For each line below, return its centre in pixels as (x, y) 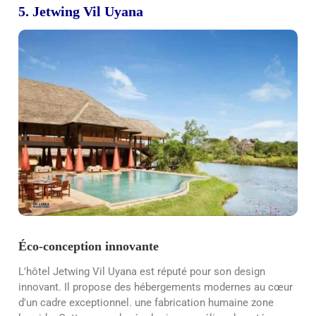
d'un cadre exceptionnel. (77, 303)
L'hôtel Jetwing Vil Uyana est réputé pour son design (142, 272)
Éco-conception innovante (89, 246)
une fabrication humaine (192, 303)
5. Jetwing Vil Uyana (81, 11)
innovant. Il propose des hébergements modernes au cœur (156, 287)
